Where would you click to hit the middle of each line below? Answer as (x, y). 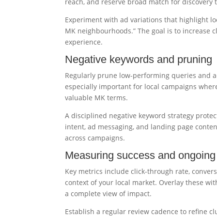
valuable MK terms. (97, 98)
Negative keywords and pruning (139, 59)
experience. (84, 42)
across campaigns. (95, 138)
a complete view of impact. (108, 194)
